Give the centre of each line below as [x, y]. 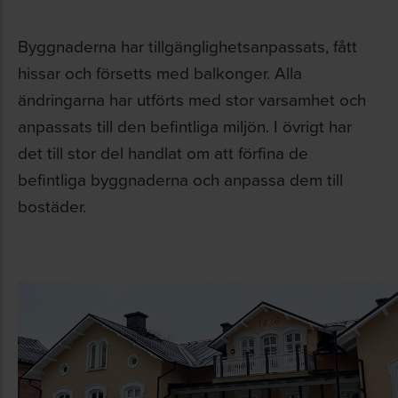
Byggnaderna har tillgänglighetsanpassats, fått [187, 45]
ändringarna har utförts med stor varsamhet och [192, 99]
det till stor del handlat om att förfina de [163, 152]
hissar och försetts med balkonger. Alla [160, 72]
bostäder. [52, 205]
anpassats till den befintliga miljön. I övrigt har [185, 125]
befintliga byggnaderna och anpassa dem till [180, 179]
